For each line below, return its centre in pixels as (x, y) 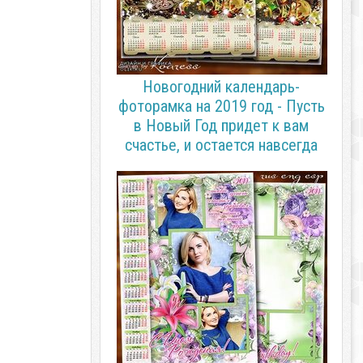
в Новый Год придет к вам (221, 126)
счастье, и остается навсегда (221, 145)
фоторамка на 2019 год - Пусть (221, 106)
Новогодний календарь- (221, 87)
